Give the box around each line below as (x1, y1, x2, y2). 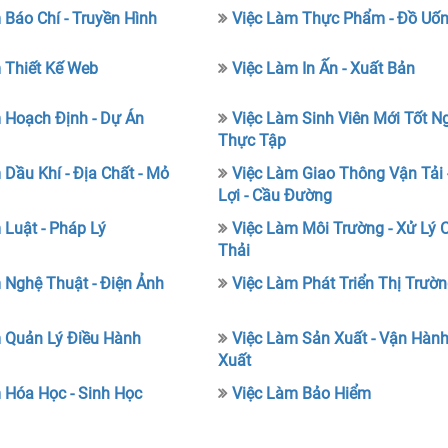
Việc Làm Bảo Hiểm (231, 384, 371, 403)
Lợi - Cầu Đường (217, 186, 332, 205)
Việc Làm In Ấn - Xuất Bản (231, 59, 415, 78)
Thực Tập (217, 131, 286, 150)
